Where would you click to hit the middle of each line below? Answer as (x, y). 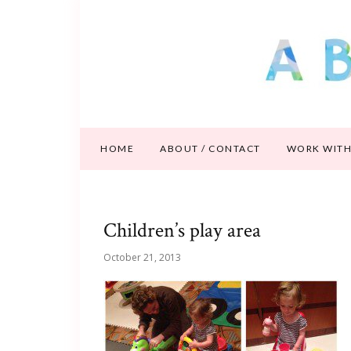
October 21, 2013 (142, 257)
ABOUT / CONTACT (210, 148)
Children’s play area (182, 230)
